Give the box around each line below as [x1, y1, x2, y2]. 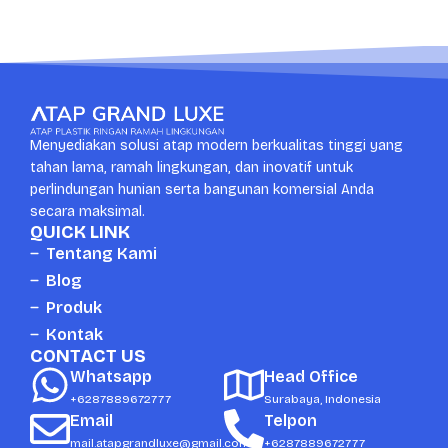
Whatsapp [70, 366, 152, 386]
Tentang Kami [46, 243, 158, 263]
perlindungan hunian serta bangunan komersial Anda [30, 180, 374, 198]
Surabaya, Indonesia [264, 391, 381, 406]
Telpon [264, 410, 317, 430]
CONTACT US [30, 344, 146, 367]
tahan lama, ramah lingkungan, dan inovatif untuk [30, 158, 353, 176]
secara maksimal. [30, 202, 145, 220]
